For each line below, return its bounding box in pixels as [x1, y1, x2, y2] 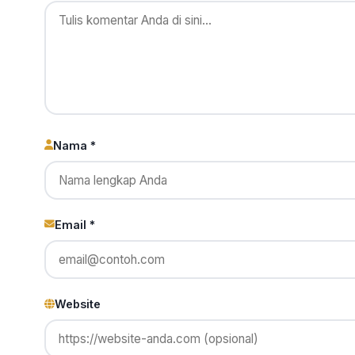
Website [55, 297, 101, 311]
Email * [55, 217, 95, 231]
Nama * [53, 138, 96, 152]
